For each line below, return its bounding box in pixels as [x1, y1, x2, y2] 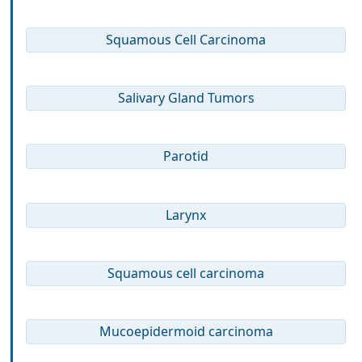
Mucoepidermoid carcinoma [99, 322, 273, 341]
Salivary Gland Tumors [117, 88, 255, 107]
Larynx [166, 205, 206, 224]
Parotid [163, 147, 208, 166]
